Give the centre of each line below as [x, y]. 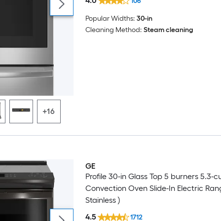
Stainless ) [103, 200]
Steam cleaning [168, 30]
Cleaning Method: [113, 30]
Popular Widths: [110, 18]
